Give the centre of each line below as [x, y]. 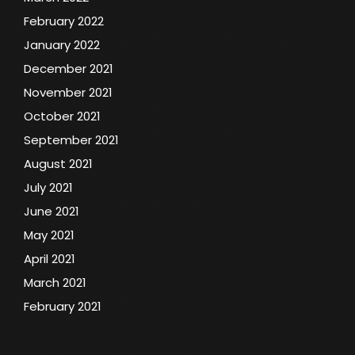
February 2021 [63, 306]
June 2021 [52, 211]
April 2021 [50, 258]
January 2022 [62, 44]
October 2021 [62, 116]
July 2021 [48, 187]
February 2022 [64, 21]
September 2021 [71, 139]
